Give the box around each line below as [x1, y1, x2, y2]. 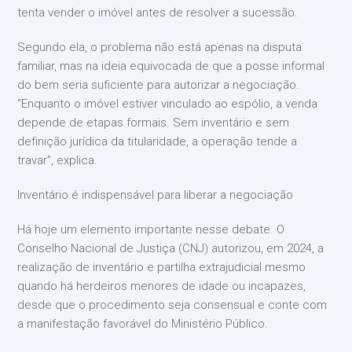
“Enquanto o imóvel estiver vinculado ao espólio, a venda [17, 97, 318, 111]
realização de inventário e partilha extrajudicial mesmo [17, 260, 306, 274]
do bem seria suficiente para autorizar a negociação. [17, 78, 300, 92]
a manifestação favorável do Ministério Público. [17, 317, 272, 331]
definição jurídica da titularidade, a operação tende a [17, 134, 298, 148]
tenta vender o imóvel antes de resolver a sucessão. [17, 5, 302, 20]
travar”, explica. [17, 153, 98, 167]
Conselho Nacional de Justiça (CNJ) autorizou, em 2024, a [17, 241, 324, 255]
